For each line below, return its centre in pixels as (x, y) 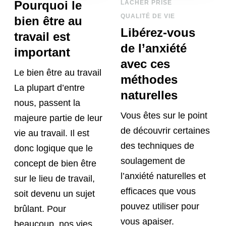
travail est (42, 37)
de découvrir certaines (165, 131)
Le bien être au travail (58, 73)
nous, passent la (47, 103)
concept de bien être (55, 164)
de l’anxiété (154, 48)
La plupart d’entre (50, 88)
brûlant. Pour (40, 209)
